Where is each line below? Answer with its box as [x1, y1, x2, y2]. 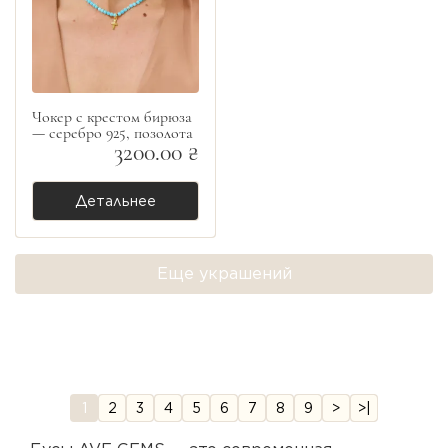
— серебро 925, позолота [32, 123, 193, 144]
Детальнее [75, 193, 156, 210]
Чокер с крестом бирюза [32, 107, 192, 128]
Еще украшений [156, 264, 292, 284]
